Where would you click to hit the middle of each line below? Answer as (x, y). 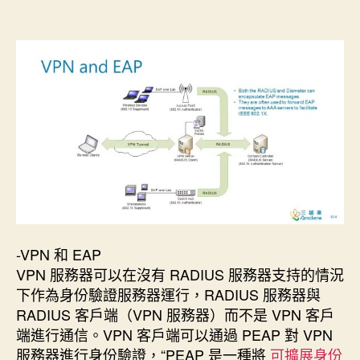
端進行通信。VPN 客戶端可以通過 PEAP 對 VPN (174, 335)
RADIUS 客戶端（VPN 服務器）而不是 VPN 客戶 (175, 315)
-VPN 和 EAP (59, 254)
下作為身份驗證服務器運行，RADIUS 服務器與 (168, 295)
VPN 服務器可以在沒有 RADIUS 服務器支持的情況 (180, 274)
